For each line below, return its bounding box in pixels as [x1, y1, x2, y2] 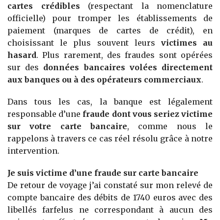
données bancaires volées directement [43, 62, 213, 73]
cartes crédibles [7, 1, 80, 11]
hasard [7, 50, 36, 60]
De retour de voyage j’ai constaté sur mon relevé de [7, 180, 213, 191]
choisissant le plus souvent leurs [7, 38, 161, 48]
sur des [7, 62, 44, 73]
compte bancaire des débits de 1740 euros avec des [7, 192, 213, 203]
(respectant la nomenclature [80, 1, 213, 11]
